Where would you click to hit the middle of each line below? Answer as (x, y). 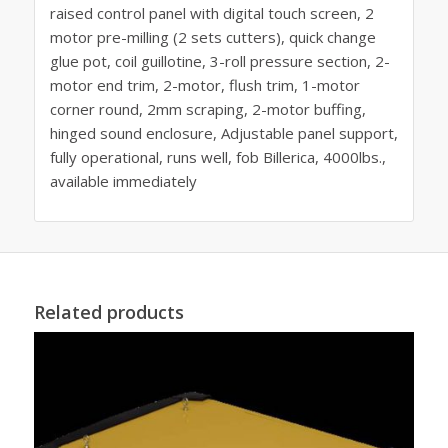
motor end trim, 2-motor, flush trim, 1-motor (204, 84)
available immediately (123, 180)
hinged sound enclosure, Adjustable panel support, (223, 132)
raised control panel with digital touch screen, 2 (211, 12)
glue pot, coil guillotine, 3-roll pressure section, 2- (219, 60)
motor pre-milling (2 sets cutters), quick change (212, 36)
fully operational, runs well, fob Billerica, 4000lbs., (217, 156)
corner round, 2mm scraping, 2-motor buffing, (207, 108)
